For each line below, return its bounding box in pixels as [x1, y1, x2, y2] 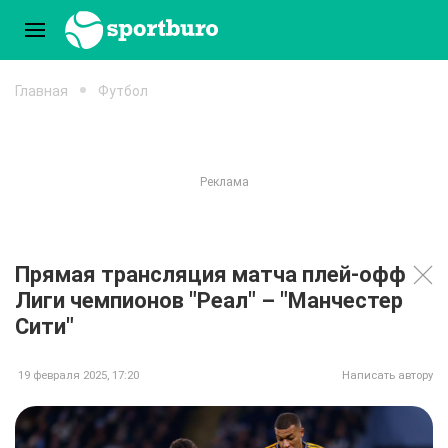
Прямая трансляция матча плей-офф [15, 262, 406, 287]
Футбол [98, 82, 148, 99]
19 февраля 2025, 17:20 [18, 369, 139, 382]
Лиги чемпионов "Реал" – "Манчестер [15, 288, 403, 313]
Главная [15, 82, 68, 99]
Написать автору [342, 369, 433, 382]
